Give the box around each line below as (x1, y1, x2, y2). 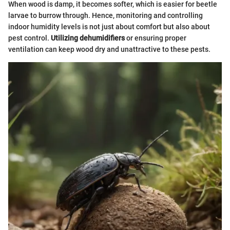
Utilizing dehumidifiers (51, 34, 125, 43)
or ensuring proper (125, 34, 186, 43)
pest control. (8, 34, 51, 43)
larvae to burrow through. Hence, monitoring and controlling (8, 11, 203, 20)
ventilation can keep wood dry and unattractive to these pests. (8, 45, 210, 54)
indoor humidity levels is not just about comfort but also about (8, 23, 210, 31)
